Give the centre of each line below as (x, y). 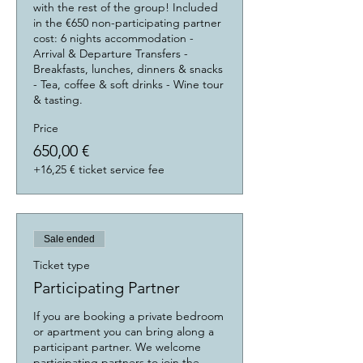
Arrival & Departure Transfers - (111, 53)
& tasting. (58, 100)
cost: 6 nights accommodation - (113, 38)
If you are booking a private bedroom (128, 316)
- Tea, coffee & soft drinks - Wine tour (128, 84)
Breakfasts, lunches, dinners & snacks (128, 69)
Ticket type (62, 265)
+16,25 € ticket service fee (99, 169)
